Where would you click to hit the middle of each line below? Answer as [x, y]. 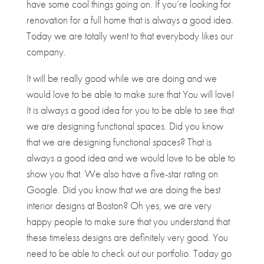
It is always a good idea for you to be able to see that [130, 110]
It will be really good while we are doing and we [121, 78]
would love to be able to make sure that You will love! [130, 94]
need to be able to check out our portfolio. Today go [129, 253]
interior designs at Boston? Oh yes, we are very [119, 205]
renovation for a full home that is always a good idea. [130, 19]
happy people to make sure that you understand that [128, 221]
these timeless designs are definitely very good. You [127, 237]
